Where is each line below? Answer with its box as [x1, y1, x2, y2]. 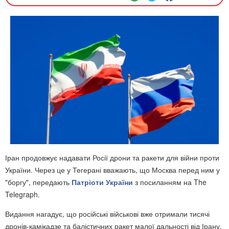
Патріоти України [72, 176, 133, 187]
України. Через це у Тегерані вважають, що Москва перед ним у [5, 164, 220, 175]
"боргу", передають [5, 176, 72, 187]
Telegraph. [5, 189, 40, 199]
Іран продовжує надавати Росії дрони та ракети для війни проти [5, 152, 219, 163]
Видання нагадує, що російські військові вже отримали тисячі [5, 208, 210, 219]
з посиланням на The [133, 176, 207, 187]
